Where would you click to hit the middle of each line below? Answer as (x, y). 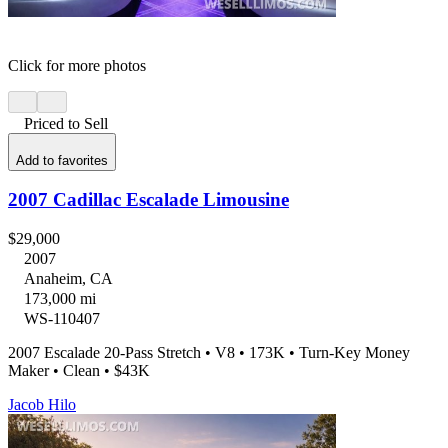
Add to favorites (62, 160)
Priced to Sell (66, 124)
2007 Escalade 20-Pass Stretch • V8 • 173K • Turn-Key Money (209, 353)
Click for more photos (77, 65)
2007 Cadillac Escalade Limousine (148, 200)
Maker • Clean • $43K (79, 371)
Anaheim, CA (68, 279)
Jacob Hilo (42, 405)
